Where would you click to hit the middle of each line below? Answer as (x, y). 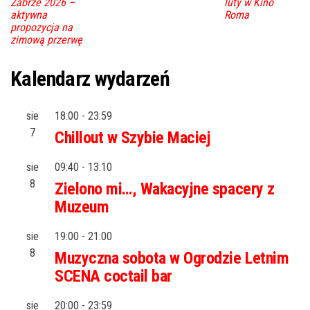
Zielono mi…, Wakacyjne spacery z (165, 189)
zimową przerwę (46, 39)
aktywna (29, 15)
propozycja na (42, 27)
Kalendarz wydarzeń (90, 78)
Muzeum (82, 207)
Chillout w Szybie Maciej (133, 137)
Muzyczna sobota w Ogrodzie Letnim (172, 258)
